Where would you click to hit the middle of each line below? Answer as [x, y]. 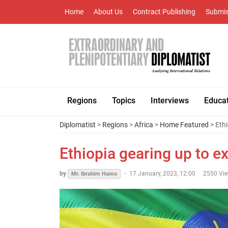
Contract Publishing [164, 12]
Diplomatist [78, 125]
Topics [124, 101]
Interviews [170, 101]
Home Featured [184, 125]
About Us [108, 12]
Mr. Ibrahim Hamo [94, 174]
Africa [144, 125]
